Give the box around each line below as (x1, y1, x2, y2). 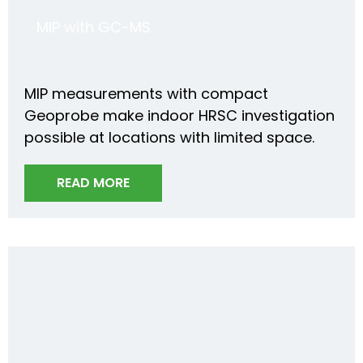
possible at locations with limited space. (24, 127, 314, 148)
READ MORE (57, 173, 130, 193)
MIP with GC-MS (36, 17, 151, 38)
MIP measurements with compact (24, 83, 268, 105)
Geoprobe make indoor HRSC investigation (24, 105, 335, 126)
